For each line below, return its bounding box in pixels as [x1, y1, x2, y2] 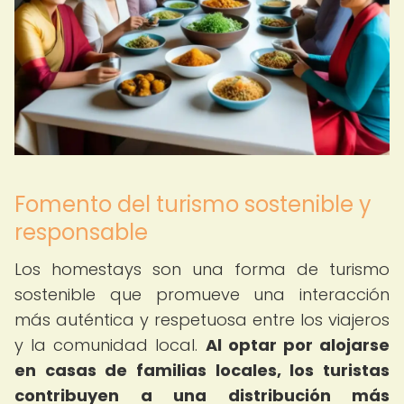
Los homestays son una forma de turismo [14, 258, 390, 280]
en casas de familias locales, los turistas [14, 359, 390, 381]
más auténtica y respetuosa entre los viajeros [14, 308, 390, 331]
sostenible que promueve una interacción [14, 283, 390, 306]
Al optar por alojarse [205, 334, 390, 356]
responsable [14, 217, 148, 247]
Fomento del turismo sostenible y [14, 189, 372, 219]
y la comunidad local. [14, 334, 206, 356]
